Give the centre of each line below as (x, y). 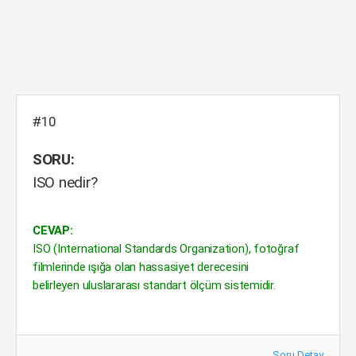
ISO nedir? (66, 182)
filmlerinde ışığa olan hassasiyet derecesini (141, 267)
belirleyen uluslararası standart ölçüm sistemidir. (154, 285)
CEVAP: (53, 230)
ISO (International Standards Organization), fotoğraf (166, 249)
